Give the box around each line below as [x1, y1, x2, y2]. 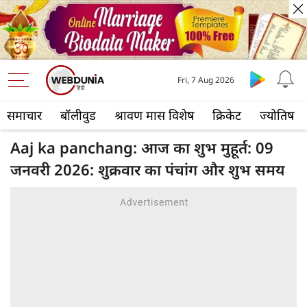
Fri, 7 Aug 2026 [177, 74, 235, 86]
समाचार [7, 107, 42, 124]
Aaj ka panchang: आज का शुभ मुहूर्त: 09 [10, 137, 273, 158]
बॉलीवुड [60, 107, 96, 124]
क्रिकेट [212, 107, 241, 124]
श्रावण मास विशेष [114, 107, 194, 124]
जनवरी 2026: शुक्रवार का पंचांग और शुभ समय [10, 159, 285, 180]
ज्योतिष [260, 107, 294, 124]
